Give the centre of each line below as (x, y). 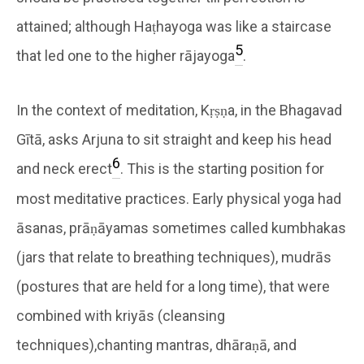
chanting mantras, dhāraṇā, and (197, 344)
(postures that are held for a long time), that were (173, 286)
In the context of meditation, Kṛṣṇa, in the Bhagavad (179, 110)
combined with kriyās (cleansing (121, 315)
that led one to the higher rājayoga (126, 55)
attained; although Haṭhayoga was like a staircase (174, 26)
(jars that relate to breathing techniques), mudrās (174, 257)
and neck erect (64, 168)
